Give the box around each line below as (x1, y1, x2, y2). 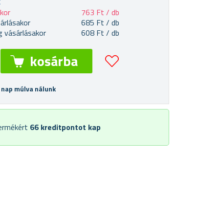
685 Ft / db (81, 17, 119, 28)
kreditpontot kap (41, 121, 101, 133)
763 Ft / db (81, 6, 119, 18)
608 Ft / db (81, 27, 119, 39)
